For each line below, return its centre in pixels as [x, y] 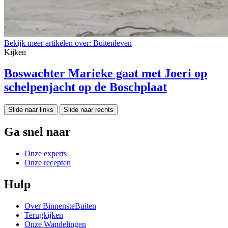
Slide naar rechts [89, 110]
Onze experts [46, 154]
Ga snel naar [37, 132]
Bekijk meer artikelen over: [48, 43]
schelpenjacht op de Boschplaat [85, 87]
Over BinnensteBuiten [60, 206]
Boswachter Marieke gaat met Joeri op [106, 74]
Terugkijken [44, 215]
